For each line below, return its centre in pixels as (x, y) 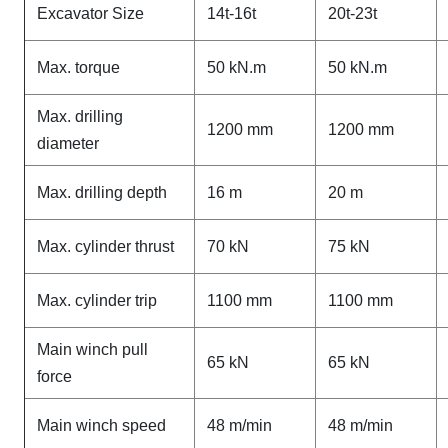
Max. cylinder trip (97, 300)
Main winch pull (92, 349)
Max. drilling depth (102, 192)
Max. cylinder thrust (105, 246)
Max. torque (78, 67)
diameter (68, 143)
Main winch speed (101, 425)
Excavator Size (90, 13)
